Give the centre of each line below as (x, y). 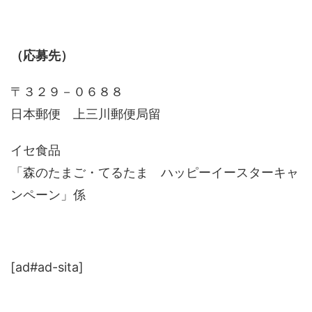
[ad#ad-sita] (47, 267)
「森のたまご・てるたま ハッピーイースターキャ (155, 172)
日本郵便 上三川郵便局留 (86, 114)
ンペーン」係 (48, 195)
